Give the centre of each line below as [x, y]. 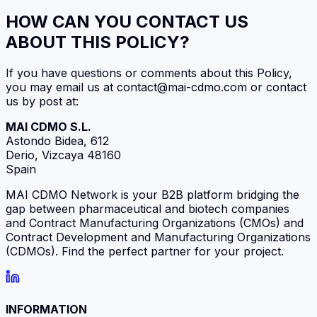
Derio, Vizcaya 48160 [63, 155]
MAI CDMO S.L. [48, 127]
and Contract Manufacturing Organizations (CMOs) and [155, 223]
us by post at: [42, 102]
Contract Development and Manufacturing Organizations [158, 237]
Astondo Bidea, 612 [57, 141]
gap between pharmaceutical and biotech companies [148, 209]
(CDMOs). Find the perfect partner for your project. [145, 252]
